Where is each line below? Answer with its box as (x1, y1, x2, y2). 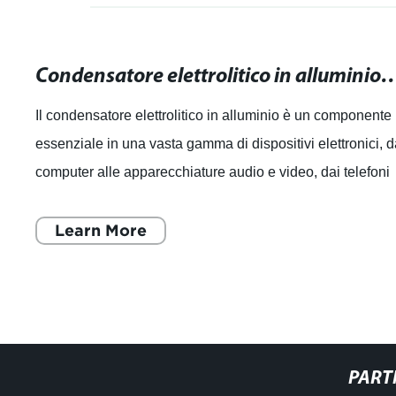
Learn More (55, 221, 148, 240)
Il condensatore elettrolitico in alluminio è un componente (35, 108, 392, 123)
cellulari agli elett (35, 193, 142, 208)
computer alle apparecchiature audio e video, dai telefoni (35, 164, 391, 179)
